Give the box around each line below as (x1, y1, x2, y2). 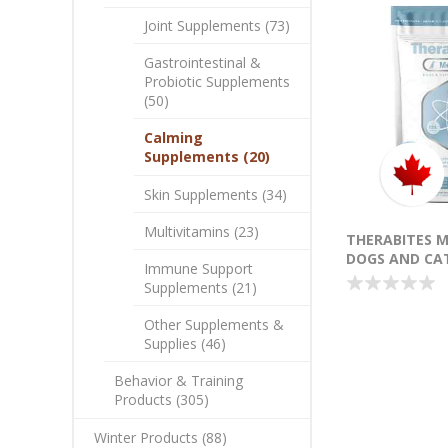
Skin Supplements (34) (144, 185, 287, 204)
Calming (144, 128, 203, 147)
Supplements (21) (144, 278, 257, 297)
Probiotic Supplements (144, 72, 290, 91)
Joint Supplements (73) (144, 16, 290, 35)
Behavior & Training (114, 371, 243, 390)
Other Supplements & (144, 315, 284, 334)
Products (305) (114, 390, 209, 409)
